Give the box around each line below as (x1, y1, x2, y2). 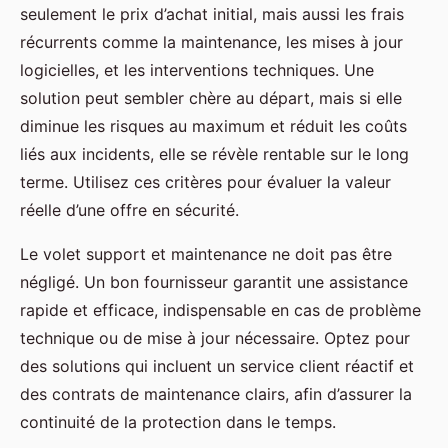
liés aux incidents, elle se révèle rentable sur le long (20, 143, 409, 164)
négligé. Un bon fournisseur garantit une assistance (20, 271, 408, 292)
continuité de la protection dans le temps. (20, 411, 336, 432)
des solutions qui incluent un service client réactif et (20, 355, 414, 376)
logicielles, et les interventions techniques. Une (20, 59, 374, 80)
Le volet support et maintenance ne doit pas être (20, 243, 392, 264)
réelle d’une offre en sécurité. (20, 199, 239, 220)
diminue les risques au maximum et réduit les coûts (20, 115, 407, 136)
